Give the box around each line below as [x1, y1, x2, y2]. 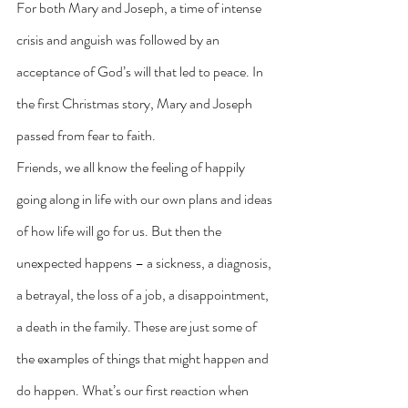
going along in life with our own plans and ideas [16, 188, 275, 209]
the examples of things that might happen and [16, 347, 271, 369]
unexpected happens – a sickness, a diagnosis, [16, 251, 274, 273]
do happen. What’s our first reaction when [16, 379, 251, 401]
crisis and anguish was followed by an [16, 28, 222, 50]
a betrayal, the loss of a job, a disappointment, [16, 283, 271, 305]
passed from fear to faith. [16, 124, 156, 146]
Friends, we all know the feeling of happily [16, 156, 248, 178]
